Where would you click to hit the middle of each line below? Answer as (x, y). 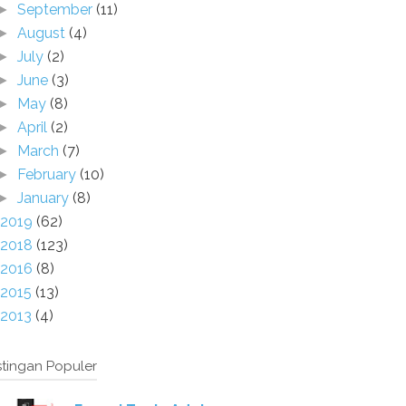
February (49, 174)
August (43, 33)
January (45, 198)
